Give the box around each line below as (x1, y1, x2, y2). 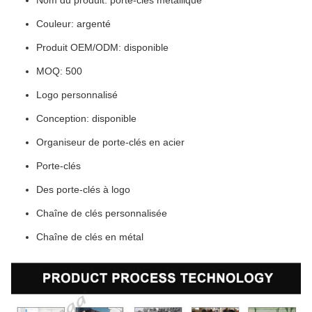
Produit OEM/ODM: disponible (36, 42, 169, 54)
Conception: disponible (36, 113, 136, 125)
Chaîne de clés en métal (36, 231, 143, 243)
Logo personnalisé (36, 89, 118, 101)
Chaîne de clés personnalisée (36, 208, 167, 219)
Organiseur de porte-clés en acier (36, 136, 185, 148)
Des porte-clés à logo (36, 184, 130, 196)
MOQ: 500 (36, 65, 82, 77)
